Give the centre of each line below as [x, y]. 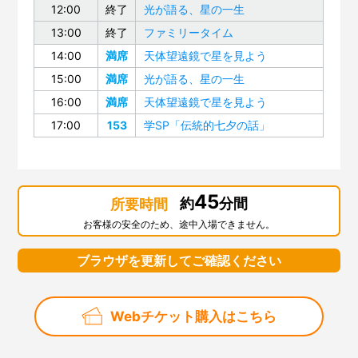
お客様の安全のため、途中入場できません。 [179, 225]
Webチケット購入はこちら [193, 316]
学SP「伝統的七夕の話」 [207, 125]
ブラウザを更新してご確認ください [179, 261]
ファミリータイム [189, 33]
